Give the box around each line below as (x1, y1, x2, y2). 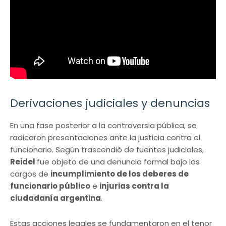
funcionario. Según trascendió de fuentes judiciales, (10, 144, 204, 155)
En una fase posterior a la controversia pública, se (10, 120, 197, 131)
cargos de (10, 168, 50, 180)
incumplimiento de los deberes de (50, 168, 189, 180)
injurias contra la (99, 181, 169, 192)
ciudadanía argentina (10, 193, 101, 204)
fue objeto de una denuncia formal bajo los (37, 156, 200, 167)
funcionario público (10, 181, 90, 192)
